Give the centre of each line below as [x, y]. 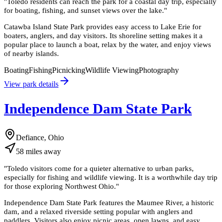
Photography [159, 70]
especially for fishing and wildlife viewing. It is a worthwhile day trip [111, 177]
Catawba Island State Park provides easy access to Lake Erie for [103, 27]
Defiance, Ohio [40, 138]
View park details [31, 84]
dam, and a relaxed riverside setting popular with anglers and [98, 211]
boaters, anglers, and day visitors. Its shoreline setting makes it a [103, 36]
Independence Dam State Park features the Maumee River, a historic [109, 202]
